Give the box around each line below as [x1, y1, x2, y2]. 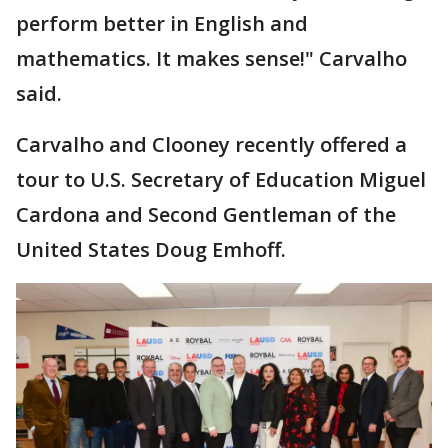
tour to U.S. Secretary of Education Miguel [16, 165, 426, 193]
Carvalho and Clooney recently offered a [16, 130, 407, 158]
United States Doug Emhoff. [16, 235, 286, 263]
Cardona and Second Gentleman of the [16, 200, 396, 228]
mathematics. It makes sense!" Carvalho [16, 44, 407, 72]
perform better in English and [16, 9, 308, 37]
